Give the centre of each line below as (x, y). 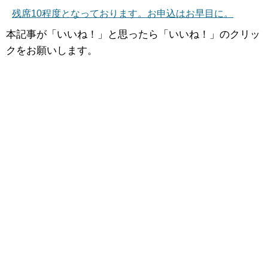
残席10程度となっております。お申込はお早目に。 (123, 14)
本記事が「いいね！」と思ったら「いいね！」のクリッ (133, 35)
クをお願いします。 (52, 51)
